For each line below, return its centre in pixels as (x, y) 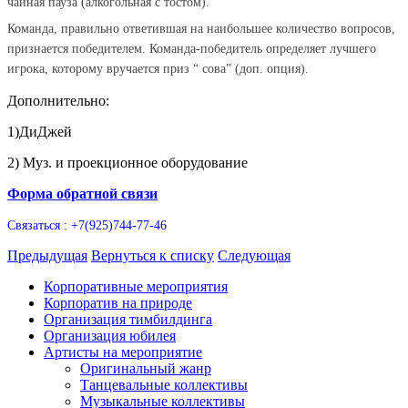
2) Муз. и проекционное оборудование (127, 162)
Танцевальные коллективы (164, 384)
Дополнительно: (58, 100)
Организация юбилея (110, 335)
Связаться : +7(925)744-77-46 (87, 225)
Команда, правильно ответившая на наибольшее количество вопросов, (201, 28)
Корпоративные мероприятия (136, 286)
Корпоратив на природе (118, 302)
